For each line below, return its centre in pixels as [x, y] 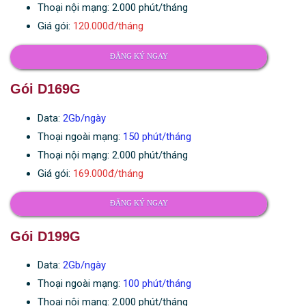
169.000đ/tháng [108, 173]
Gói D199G [45, 236]
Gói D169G [45, 89]
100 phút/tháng [157, 284]
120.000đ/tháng [108, 26]
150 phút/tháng [157, 136]
